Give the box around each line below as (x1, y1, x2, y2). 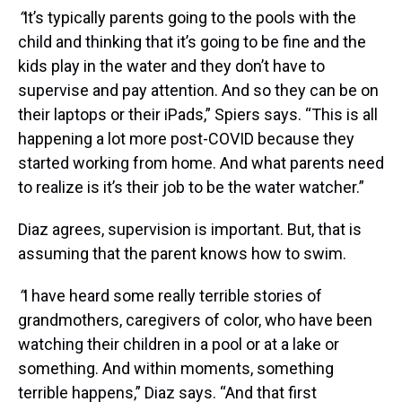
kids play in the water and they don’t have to (18, 57, 325, 76)
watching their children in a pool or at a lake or (18, 335, 339, 354)
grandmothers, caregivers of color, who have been (18, 310, 372, 330)
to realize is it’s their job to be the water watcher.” (18, 178, 364, 197)
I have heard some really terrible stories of (23, 286, 322, 306)
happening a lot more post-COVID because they (18, 129, 354, 149)
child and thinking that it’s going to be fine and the (18, 32, 366, 52)
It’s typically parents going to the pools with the (23, 8, 356, 28)
